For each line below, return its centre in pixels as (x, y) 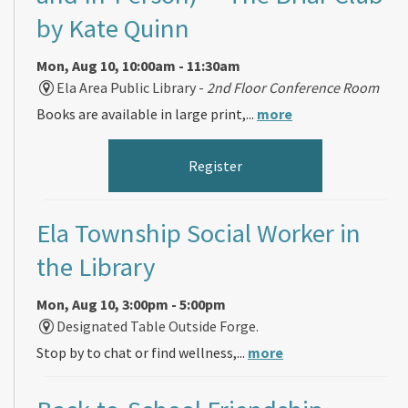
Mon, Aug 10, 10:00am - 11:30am (138, 65)
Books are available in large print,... (147, 113)
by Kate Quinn (113, 28)
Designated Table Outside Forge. (158, 326)
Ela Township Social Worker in (199, 233)
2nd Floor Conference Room (293, 87)
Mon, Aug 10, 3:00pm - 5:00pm (131, 304)
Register (215, 165)
